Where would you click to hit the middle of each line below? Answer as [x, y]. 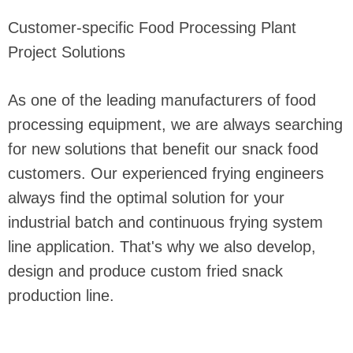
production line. [63, 295]
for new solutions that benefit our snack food [163, 149]
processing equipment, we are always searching [175, 124]
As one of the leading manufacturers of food [162, 100]
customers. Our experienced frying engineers [166, 173]
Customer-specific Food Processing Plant [152, 27]
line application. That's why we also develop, [162, 246]
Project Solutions [67, 52]
